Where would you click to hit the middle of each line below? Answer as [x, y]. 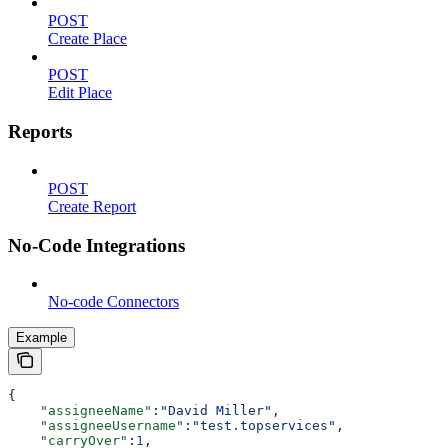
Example [41, 338]
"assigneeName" [80, 411]
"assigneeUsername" [96, 426]
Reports [40, 132]
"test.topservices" [264, 426]
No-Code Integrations [96, 245]
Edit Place [80, 93]
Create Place [87, 39]
